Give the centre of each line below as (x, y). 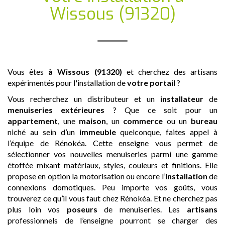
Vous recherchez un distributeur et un (84, 98)
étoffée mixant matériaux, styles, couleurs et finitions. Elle (113, 165)
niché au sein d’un (43, 132)
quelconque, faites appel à (166, 132)
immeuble (97, 132)
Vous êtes (28, 71)
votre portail (151, 82)
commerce (143, 121)
